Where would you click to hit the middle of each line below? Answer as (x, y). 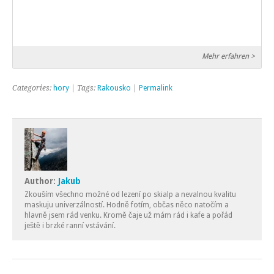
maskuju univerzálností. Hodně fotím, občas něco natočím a (127, 205)
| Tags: (83, 88)
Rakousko (114, 88)
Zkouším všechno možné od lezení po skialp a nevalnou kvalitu (130, 194)
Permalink (156, 88)
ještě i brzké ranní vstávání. (70, 225)
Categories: (33, 88)
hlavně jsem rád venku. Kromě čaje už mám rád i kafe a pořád (128, 215)
